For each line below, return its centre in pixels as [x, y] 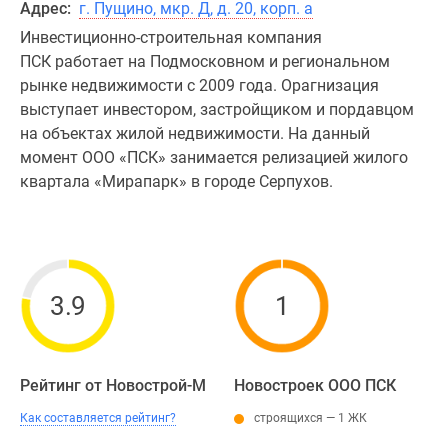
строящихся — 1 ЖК [310, 418]
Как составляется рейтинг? [98, 418]
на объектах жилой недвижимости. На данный [195, 133]
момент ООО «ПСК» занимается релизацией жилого [214, 157]
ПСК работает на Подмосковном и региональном [205, 61]
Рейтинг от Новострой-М [113, 385]
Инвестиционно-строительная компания [171, 37]
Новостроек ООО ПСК [315, 385]
